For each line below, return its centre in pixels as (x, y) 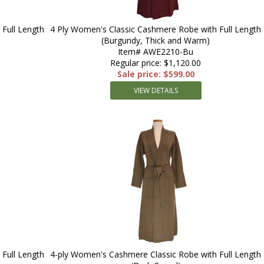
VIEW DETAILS (156, 90)
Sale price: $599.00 (156, 74)
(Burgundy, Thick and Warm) (156, 40)
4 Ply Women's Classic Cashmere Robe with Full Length (156, 29)
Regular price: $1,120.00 (156, 63)
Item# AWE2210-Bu (156, 52)
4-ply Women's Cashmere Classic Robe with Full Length (156, 254)
